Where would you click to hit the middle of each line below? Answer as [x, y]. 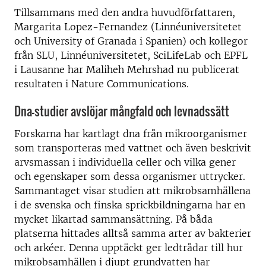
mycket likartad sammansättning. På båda [113, 219]
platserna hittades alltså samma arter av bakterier [133, 233]
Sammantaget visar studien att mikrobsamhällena [132, 191]
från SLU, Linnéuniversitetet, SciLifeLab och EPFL [131, 55]
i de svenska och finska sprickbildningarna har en [130, 205]
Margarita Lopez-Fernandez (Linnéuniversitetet [128, 26]
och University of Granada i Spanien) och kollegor [131, 41]
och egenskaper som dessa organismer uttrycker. [130, 176]
